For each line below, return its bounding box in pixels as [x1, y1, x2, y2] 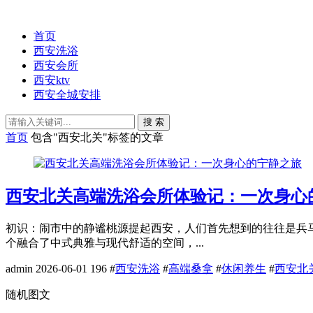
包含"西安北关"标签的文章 [31, 131, 163, 143]
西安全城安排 [34, 89, 101, 101]
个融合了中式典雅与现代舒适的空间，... [6, 236, 204, 249]
